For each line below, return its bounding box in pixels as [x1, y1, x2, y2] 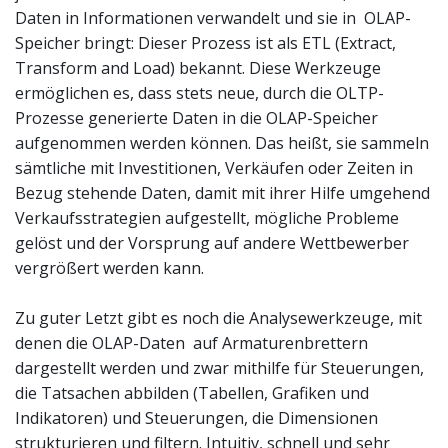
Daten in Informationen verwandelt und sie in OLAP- [15, 6, 411, 29]
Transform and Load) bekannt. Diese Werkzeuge [15, 56, 381, 79]
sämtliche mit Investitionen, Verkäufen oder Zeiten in [15, 156, 413, 179]
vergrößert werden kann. [15, 256, 204, 279]
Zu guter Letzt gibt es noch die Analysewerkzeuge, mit [15, 306, 422, 329]
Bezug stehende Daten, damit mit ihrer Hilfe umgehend [15, 181, 430, 204]
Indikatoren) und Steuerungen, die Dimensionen [15, 406, 378, 429]
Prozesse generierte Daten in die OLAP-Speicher [15, 106, 378, 129]
